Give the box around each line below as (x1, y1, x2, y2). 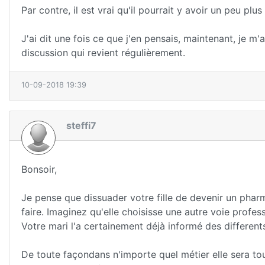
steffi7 (66, 119, 96, 131)
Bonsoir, (21, 163, 57, 176)
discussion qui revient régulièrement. (21, 46, 185, 59)
